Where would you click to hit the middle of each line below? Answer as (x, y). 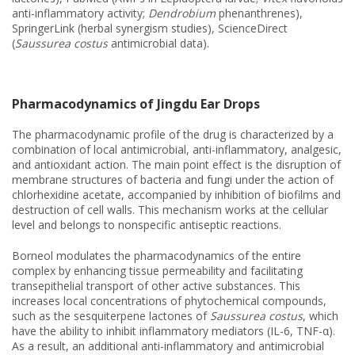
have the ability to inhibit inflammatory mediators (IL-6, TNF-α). (174, 330)
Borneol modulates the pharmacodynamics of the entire (157, 255)
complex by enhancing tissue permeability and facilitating (157, 270)
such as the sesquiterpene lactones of (111, 315)
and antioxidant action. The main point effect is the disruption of (176, 164)
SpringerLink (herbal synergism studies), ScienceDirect (150, 28)
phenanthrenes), (259, 13)
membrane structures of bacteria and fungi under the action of (173, 179)
